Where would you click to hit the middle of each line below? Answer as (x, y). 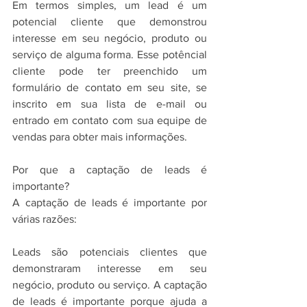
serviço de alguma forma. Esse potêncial (110, 54)
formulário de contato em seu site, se (110, 87)
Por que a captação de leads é (110, 169)
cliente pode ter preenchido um (110, 71)
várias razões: (45, 219)
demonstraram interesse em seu (110, 268)
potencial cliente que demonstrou (110, 21)
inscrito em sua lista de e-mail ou (110, 103)
